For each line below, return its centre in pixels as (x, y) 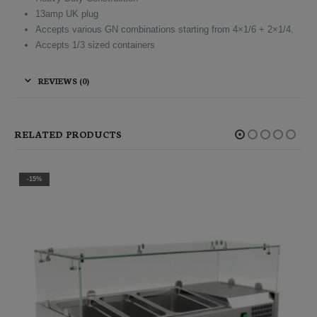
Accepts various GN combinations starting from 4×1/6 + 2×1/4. (164, 30)
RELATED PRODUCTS (68, 134)
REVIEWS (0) (63, 81)
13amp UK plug (67, 14)
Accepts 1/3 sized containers (95, 45)
